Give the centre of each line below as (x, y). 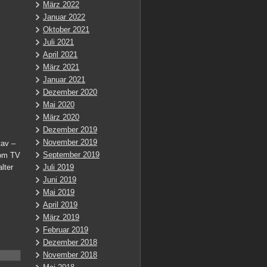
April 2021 (60, 55)
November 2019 (70, 142)
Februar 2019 (66, 230)
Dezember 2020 (70, 92)
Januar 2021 (64, 80)
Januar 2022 (64, 17)
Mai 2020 (59, 105)
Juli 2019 (58, 167)
